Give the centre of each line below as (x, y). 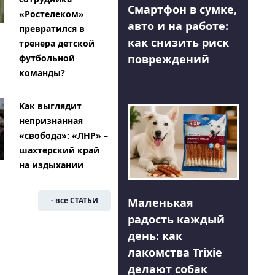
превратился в (52, 29)
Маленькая (160, 203)
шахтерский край (59, 150)
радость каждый (176, 219)
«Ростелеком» (51, 14)
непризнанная (51, 121)
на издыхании (51, 165)
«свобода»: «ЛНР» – (63, 136)
